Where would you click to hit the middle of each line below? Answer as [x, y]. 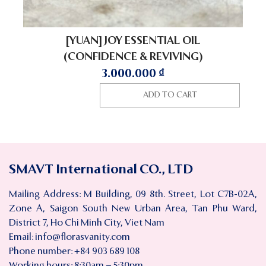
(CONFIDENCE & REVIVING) [133, 57]
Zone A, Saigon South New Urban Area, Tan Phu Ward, [133, 209]
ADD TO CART [170, 95]
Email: [22, 238]
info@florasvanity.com [83, 238]
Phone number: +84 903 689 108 [74, 252]
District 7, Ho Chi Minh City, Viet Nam [87, 224]
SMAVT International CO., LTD [101, 170]
